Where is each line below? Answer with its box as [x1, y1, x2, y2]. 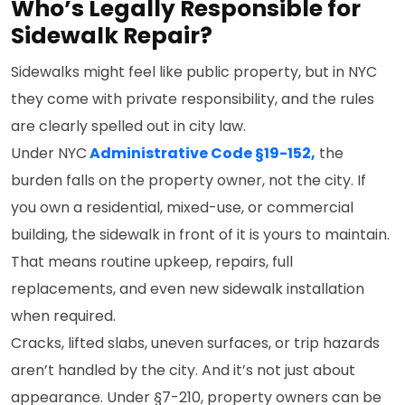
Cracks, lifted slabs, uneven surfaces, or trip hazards [11, 333, 380, 353]
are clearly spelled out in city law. [11, 116, 246, 137]
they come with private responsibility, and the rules [11, 89, 374, 109]
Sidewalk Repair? [11, 20, 212, 52]
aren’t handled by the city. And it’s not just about [11, 360, 355, 381]
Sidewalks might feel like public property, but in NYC [11, 61, 377, 82]
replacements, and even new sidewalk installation [11, 278, 364, 299]
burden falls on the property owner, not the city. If [11, 170, 366, 191]
